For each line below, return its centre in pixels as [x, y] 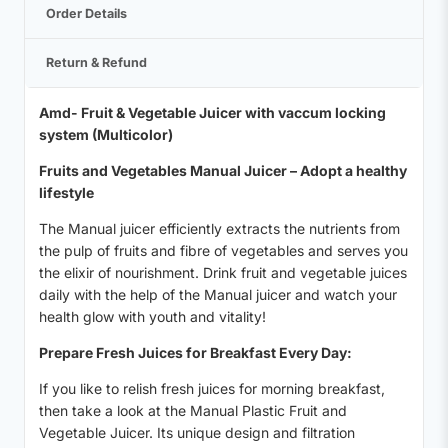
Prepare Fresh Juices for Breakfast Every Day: [195, 353]
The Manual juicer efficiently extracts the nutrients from [219, 229]
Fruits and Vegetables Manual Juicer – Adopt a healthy [223, 171]
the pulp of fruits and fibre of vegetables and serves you [223, 251]
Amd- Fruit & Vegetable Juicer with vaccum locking [212, 113]
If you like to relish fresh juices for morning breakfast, [212, 389]
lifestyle [66, 193]
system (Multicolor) [106, 135]
